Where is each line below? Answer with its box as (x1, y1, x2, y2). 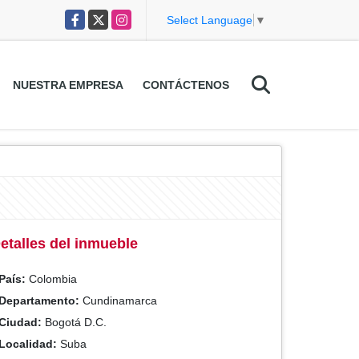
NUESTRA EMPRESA (12, 79, 123, 91)
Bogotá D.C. (42, 316, 107, 329)
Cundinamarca (79, 294, 157, 307)
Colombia (26, 272, 77, 285)
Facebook (65, 11, 115, 24)
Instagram (111, 11, 163, 24)
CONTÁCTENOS (142, 79, 229, 91)
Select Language (167, 14, 252, 27)
